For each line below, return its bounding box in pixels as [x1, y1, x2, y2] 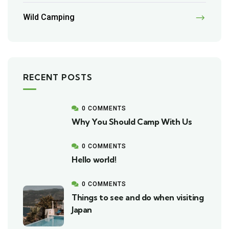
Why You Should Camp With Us [72, 116, 192, 127]
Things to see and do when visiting [72, 192, 204, 202]
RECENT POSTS [23, 72, 93, 82]
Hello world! [72, 154, 117, 165]
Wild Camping [23, 12, 75, 22]
